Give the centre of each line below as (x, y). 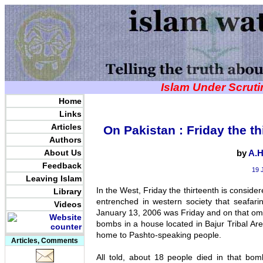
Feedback (62, 166)
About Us (63, 153)
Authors (65, 140)
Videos (68, 204)
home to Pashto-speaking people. (159, 235)
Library (68, 191)
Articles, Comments (45, 241)
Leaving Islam (54, 178)
